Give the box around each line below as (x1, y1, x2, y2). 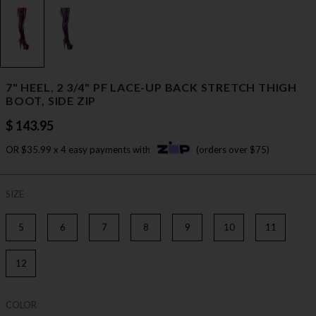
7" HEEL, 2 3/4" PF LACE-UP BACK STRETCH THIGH (6, 80, 297, 95)
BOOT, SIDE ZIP (6, 94, 97, 108)
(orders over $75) (196, 144, 269, 156)
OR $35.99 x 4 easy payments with (6, 144, 152, 156)
